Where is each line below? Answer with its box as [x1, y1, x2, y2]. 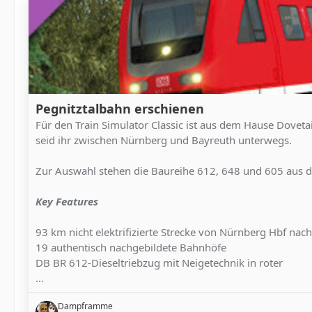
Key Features [36, 194, 98, 208]
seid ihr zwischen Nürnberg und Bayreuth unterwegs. [36, 133, 292, 147]
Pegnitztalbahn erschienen [36, 100, 204, 117]
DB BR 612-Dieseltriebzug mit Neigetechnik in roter [36, 256, 283, 270]
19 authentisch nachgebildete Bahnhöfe [36, 240, 226, 254]
